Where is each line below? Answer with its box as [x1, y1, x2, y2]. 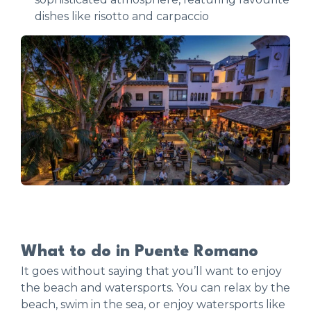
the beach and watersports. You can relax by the [21, 281, 290, 295]
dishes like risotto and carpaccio [35, 9, 209, 23]
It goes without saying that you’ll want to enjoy [21, 264, 282, 278]
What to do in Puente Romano [21, 244, 258, 261]
